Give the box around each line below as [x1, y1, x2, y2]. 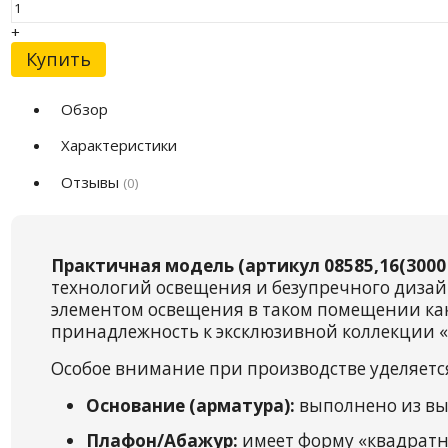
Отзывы [60, 171, 123, 192]
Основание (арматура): [85, 394, 295, 418]
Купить [25, 46, 91, 71]
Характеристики [60, 135, 177, 156]
